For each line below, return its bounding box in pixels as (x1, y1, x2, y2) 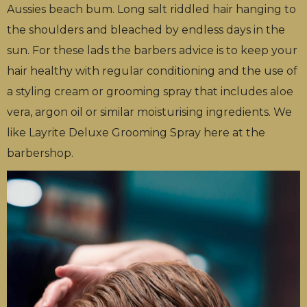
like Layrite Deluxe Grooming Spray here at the (7, 126, 265, 140)
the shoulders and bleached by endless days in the (7, 23, 285, 37)
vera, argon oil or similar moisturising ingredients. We (7, 106, 292, 119)
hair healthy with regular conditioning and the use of (7, 64, 297, 78)
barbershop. (7, 147, 73, 160)
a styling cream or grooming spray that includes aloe (7, 85, 293, 99)
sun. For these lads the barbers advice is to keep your (7, 44, 297, 58)
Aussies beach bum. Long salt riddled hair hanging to (7, 3, 296, 16)
